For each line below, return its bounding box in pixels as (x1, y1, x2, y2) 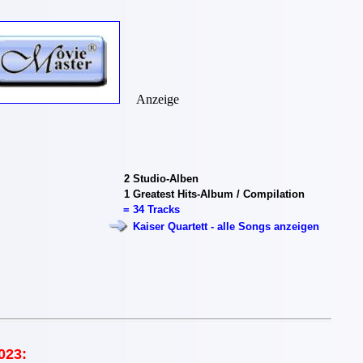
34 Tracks (132, 203, 180, 216)
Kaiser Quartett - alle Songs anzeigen (132, 220, 319, 233)
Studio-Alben (132, 173, 199, 185)
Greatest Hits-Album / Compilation (132, 188, 305, 200)
